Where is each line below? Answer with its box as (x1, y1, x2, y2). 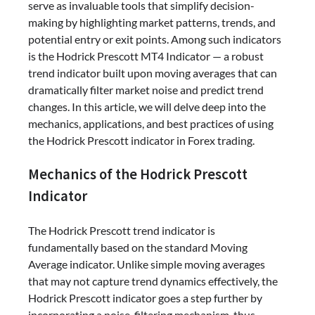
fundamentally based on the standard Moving (28, 240, 247, 254)
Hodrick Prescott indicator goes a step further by (28, 290, 262, 304)
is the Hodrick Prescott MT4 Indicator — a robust (28, 49, 264, 63)
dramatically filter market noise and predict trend (28, 83, 264, 97)
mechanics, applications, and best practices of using (28, 117, 274, 131)
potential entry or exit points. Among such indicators (28, 32, 281, 46)
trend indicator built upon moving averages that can (28, 66, 277, 80)
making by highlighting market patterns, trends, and (28, 15, 276, 30)
